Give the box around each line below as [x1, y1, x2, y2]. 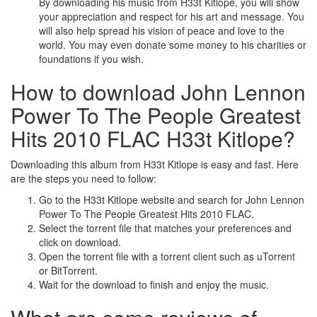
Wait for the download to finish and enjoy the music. [39, 277, 269, 292]
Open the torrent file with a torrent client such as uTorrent [39, 249, 295, 264]
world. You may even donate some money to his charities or [39, 38, 306, 52]
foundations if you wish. [39, 52, 144, 67]
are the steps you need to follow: [11, 171, 156, 186]
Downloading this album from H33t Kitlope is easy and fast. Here [11, 157, 299, 172]
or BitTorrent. [39, 263, 98, 278]
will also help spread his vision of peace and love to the [39, 23, 284, 38]
